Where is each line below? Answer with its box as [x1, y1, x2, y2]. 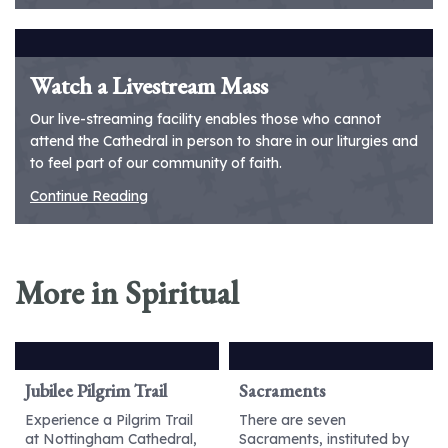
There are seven [239, 411, 346, 429]
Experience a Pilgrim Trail [25, 411, 193, 429]
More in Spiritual [15, 272, 239, 314]
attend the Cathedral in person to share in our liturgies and [30, 132, 418, 150]
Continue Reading [30, 187, 148, 205]
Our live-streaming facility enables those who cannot [30, 110, 381, 128]
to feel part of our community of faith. [30, 154, 282, 172]
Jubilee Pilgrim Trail [25, 379, 167, 402]
